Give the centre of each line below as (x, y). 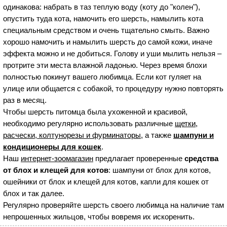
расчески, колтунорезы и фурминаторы (72, 135)
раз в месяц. (25, 100)
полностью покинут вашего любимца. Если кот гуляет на (102, 77)
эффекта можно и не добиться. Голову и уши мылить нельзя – (112, 53)
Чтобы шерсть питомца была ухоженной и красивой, (95, 112)
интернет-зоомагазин (57, 158)
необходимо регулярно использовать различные (89, 123)
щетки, (186, 123)
